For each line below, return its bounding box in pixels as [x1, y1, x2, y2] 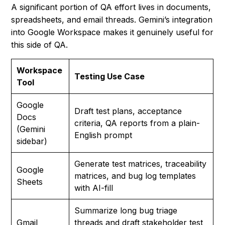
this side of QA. [11, 40, 68, 50]
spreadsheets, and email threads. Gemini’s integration [11, 15, 213, 25]
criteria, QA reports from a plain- [74, 118, 200, 129]
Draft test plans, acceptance [74, 106, 182, 117]
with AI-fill [74, 183, 114, 193]
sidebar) [17, 136, 48, 147]
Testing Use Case [74, 71, 145, 82]
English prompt [74, 130, 133, 141]
